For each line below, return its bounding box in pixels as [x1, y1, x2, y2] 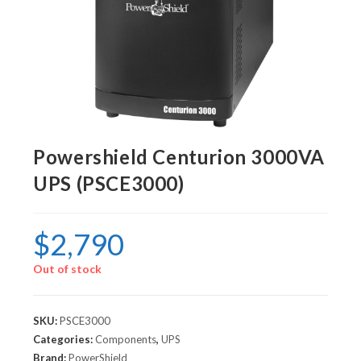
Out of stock [33, 262, 102, 276]
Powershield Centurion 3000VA [33, 145, 326, 169]
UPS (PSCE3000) [33, 172, 185, 196]
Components [95, 333, 157, 346]
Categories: [33, 333, 96, 346]
